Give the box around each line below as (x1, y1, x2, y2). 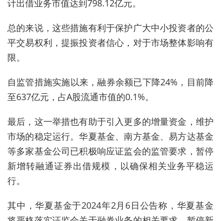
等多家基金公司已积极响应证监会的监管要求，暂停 (7, 145, 214, 157)
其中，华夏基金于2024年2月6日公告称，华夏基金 (7, 199, 214, 211)
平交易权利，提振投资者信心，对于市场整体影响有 (7, 36, 214, 48)
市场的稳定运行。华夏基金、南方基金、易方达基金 (7, 130, 214, 142)
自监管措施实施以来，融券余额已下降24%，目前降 (7, 75, 214, 88)
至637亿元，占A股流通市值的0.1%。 (7, 90, 154, 103)
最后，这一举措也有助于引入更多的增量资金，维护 (7, 115, 214, 127)
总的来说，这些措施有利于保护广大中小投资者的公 (7, 21, 214, 34)
